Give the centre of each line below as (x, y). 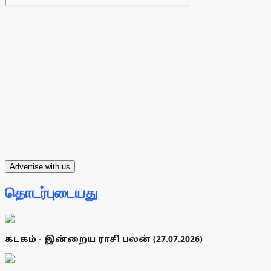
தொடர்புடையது (51, 193)
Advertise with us (40, 167)
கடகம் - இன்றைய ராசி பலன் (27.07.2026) (104, 239)
